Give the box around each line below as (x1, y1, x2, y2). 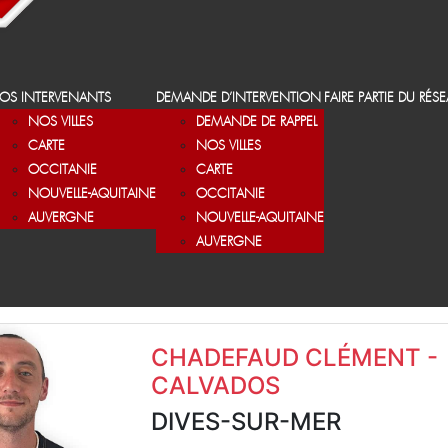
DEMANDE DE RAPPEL (196, 116, 317, 129)
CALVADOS (151, 371, 280, 400)
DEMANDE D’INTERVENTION (156, 92, 321, 105)
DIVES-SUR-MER (151, 407, 341, 436)
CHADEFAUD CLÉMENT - (151, 343, 438, 372)
